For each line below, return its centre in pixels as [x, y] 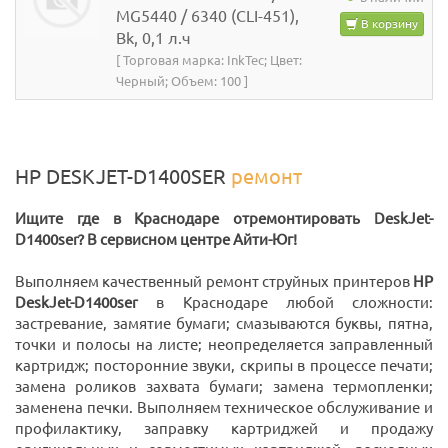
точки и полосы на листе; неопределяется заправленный [224, 345]
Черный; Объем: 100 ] [182, 81]
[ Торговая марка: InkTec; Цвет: [209, 60]
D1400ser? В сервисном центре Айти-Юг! [156, 240]
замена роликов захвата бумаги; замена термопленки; [224, 387]
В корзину [388, 24]
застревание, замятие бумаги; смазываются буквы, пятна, [224, 324]
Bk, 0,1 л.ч [153, 38]
